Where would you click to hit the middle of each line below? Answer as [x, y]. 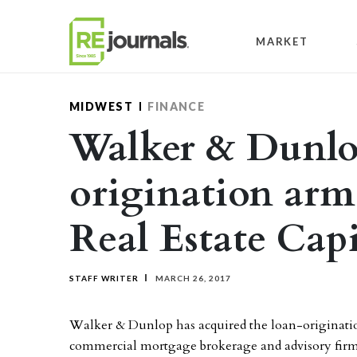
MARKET [282, 41]
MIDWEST [102, 106]
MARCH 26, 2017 [192, 278]
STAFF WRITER [104, 278]
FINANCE [177, 106]
